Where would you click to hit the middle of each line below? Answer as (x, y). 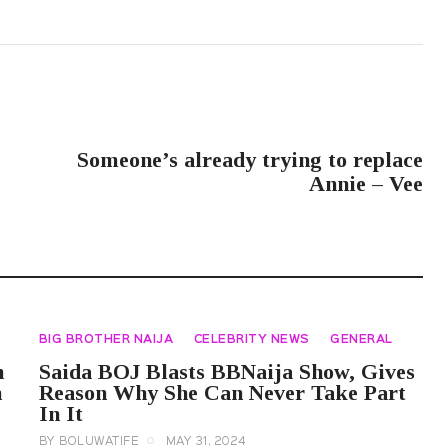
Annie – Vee (366, 184)
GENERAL (361, 339)
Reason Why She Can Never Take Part (222, 393)
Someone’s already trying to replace (250, 160)
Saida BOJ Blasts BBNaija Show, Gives (226, 372)
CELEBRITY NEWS (251, 339)
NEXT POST (364, 128)
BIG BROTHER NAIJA (106, 339)
